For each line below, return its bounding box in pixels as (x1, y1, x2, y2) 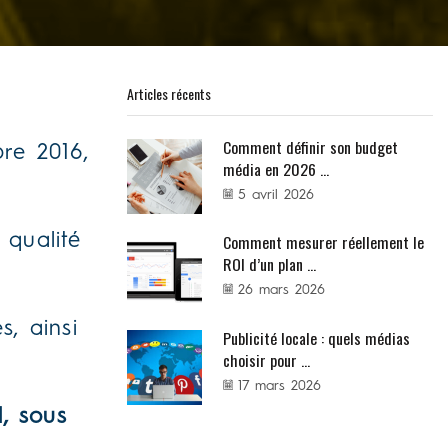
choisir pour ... (223, 347, 310, 372)
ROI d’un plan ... (223, 252, 316, 277)
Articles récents (127, 82, 211, 104)
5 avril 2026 (238, 187, 314, 202)
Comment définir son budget (223, 134, 398, 159)
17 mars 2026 (238, 378, 321, 393)
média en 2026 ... (223, 156, 329, 181)
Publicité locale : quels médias (223, 325, 410, 350)
